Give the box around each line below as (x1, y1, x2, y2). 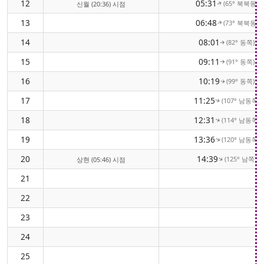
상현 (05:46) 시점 (77, 154, 126, 164)
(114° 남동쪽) (221, 115, 260, 124)
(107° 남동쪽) (221, 95, 260, 105)
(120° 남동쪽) (221, 134, 260, 144)
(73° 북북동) (223, 18, 258, 27)
